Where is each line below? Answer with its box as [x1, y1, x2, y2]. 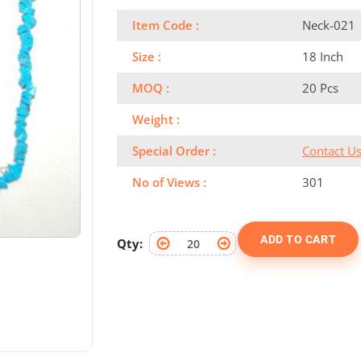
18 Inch [301, 48, 343, 64]
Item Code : [132, 17, 199, 33]
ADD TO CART [260, 233, 337, 246]
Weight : [132, 111, 180, 127]
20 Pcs [301, 80, 338, 96]
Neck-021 [301, 17, 355, 33]
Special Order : [132, 143, 216, 159]
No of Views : [132, 174, 206, 190]
